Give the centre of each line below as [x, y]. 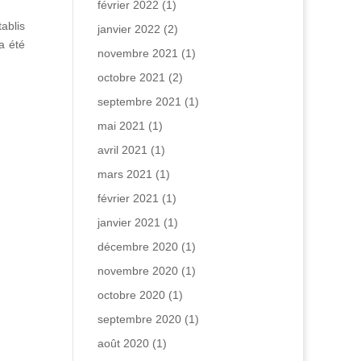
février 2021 [128, 198]
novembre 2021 [137, 53]
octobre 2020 [131, 295]
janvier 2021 [129, 222]
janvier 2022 [129, 29]
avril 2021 [122, 150]
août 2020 [123, 343]
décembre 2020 [137, 247]
